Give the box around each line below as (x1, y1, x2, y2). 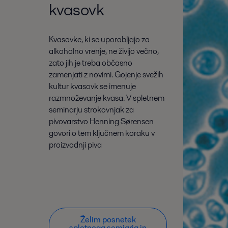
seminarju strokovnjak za (49, 104, 134, 116)
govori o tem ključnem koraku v (49, 127, 155, 139)
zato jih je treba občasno (49, 57, 132, 69)
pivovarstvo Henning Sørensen (49, 116, 154, 128)
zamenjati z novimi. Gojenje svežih (49, 69, 163, 81)
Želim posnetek (80, 213, 136, 225)
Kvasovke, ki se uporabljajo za (49, 34, 150, 46)
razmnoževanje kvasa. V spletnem (49, 92, 164, 104)
